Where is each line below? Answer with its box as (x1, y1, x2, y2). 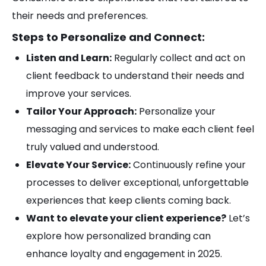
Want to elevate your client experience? (26, 211, 226, 225)
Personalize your (137, 104, 216, 118)
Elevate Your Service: (26, 158, 131, 172)
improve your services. (26, 87, 131, 100)
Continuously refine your (131, 158, 246, 172)
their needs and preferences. (12, 9, 148, 23)
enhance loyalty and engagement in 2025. (26, 247, 222, 261)
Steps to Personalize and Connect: (12, 30, 205, 45)
